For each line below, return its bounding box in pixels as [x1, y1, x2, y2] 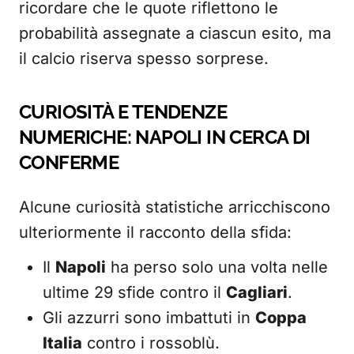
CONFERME [19, 151, 119, 174]
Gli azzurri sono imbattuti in [43, 308, 255, 327]
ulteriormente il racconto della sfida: [19, 223, 292, 242]
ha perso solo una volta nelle [106, 258, 328, 277]
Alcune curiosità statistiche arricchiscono [19, 198, 330, 217]
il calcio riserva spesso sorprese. [19, 49, 269, 68]
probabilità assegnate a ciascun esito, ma [19, 24, 331, 43]
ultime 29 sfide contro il [43, 283, 226, 302]
